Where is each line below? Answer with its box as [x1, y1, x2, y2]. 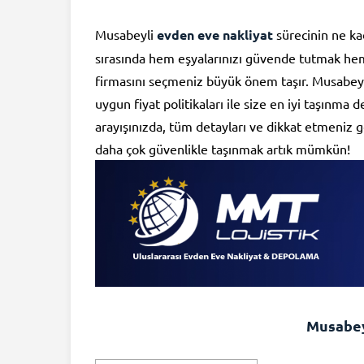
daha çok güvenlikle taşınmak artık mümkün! [95, 141, 350, 157]
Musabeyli [95, 26, 157, 42]
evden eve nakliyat [157, 26, 273, 43]
